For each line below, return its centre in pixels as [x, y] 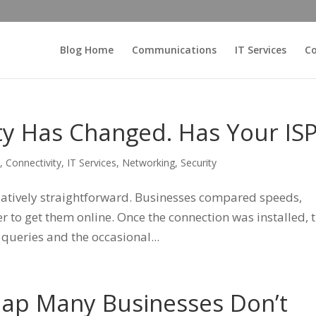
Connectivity [34, 163]
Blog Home [86, 50]
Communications [174, 50]
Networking [149, 163]
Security [199, 163]
